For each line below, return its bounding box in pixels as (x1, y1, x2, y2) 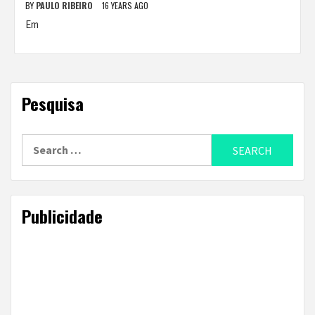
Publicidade (22, 203, 103, 229)
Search (21, 135, 56, 149)
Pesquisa (22, 91, 84, 116)
